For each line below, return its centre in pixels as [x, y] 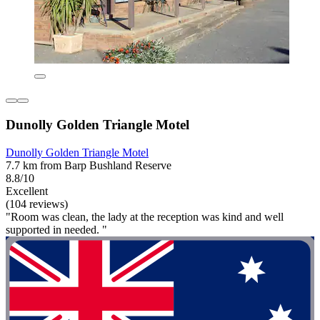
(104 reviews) [37, 204]
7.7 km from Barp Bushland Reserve [89, 165]
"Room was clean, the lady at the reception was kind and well [145, 216]
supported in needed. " [56, 229]
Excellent [27, 191]
